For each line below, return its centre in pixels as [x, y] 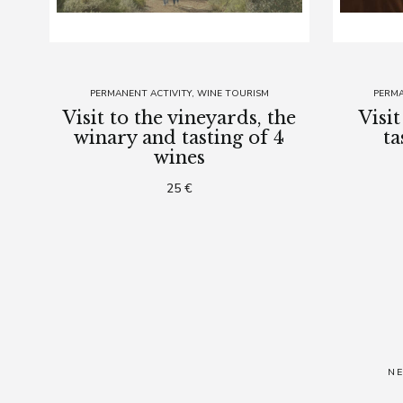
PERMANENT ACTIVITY [140, 93]
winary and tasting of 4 [179, 137]
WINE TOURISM [233, 93]
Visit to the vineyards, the [179, 117]
